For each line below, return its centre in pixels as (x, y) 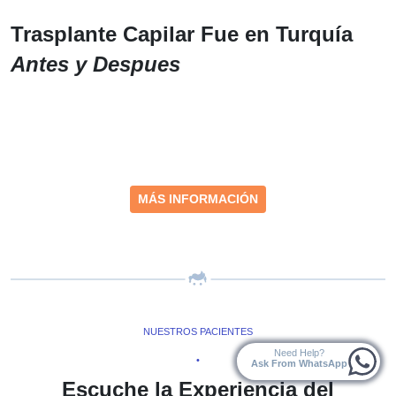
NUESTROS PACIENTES (198, 331)
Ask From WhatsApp (299, 363)
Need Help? (299, 353)
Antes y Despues (95, 64)
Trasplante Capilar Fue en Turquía (182, 34)
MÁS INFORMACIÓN (198, 198)
